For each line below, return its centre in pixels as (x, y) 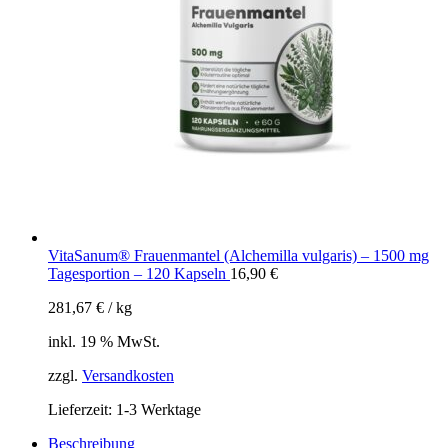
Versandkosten (128, 376)
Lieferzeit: (82, 410)
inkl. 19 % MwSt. (104, 342)
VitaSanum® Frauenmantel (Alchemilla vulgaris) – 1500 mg (238, 256)
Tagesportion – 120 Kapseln (139, 274)
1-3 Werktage (158, 410)
